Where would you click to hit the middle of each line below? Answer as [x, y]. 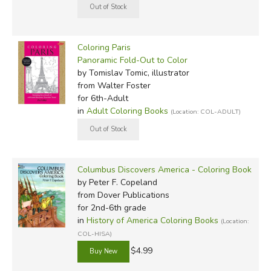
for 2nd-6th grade [112, 207]
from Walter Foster [114, 85]
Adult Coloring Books [127, 111]
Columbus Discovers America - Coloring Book [164, 169]
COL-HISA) [94, 233]
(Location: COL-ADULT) [205, 111]
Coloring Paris [104, 47]
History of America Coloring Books [152, 220]
